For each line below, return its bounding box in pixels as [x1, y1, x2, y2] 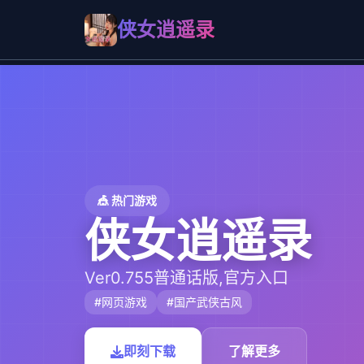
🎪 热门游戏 [97, 193, 157, 207]
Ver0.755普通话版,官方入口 [84, 268, 288, 288]
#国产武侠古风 [167, 295, 242, 309]
